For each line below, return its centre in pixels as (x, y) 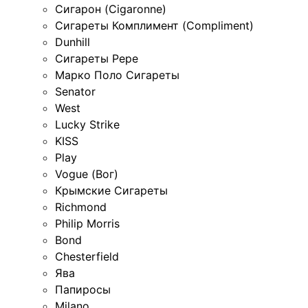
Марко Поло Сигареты (117, 75)
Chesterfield (87, 257)
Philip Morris (87, 224)
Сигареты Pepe (97, 59)
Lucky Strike (87, 125)
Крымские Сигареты (111, 191)
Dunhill (73, 42)
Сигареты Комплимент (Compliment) (154, 26)
